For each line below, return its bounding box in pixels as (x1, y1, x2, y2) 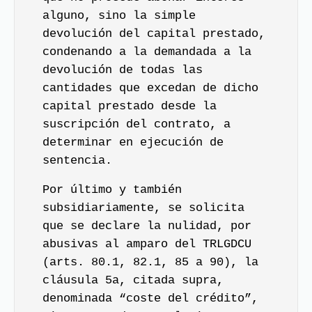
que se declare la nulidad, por (42, 219, 251, 233)
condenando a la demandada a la (42, 45, 251, 58)
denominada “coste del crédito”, (42, 292, 258, 305)
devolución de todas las (42, 63, 203, 77)
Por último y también (42, 183, 182, 196)
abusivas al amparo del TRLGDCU (42, 237, 251, 251)
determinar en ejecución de (42, 135, 224, 149)
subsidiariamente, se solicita (42, 201, 244, 214)
